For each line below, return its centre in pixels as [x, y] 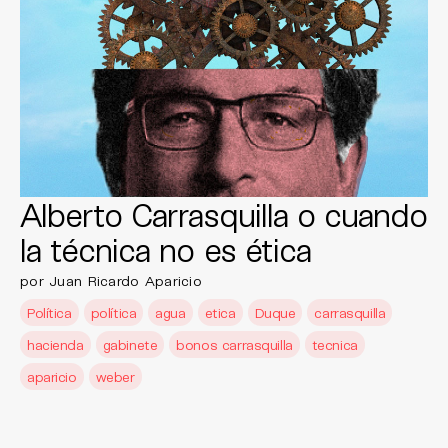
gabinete [130, 344]
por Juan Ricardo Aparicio [111, 280]
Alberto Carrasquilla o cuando [224, 214]
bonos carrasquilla [234, 344]
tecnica [334, 344]
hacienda [55, 344]
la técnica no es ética [165, 249]
